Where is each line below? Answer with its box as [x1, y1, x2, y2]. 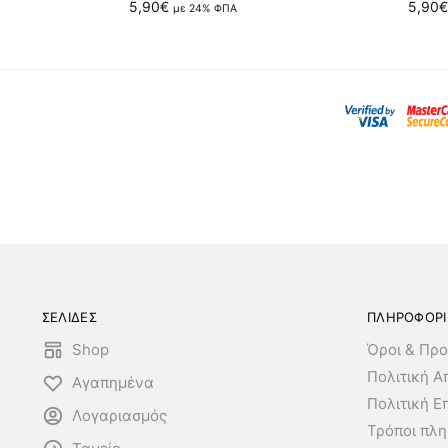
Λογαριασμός [71, 406, 167, 426]
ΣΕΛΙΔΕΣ [41, 308, 97, 325]
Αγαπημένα [71, 373, 154, 393]
